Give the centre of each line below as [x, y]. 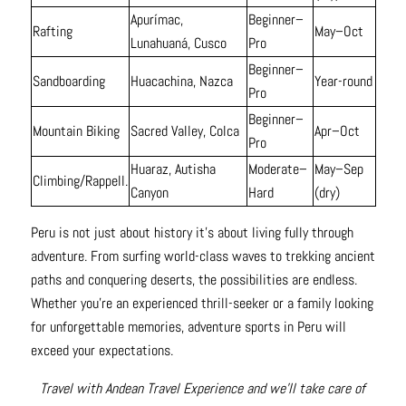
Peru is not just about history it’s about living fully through [192, 233]
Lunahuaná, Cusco [178, 43]
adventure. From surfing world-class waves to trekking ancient [203, 256]
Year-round [343, 82]
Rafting [52, 32]
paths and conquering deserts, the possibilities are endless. [193, 280]
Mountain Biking [76, 131]
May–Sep [338, 169]
